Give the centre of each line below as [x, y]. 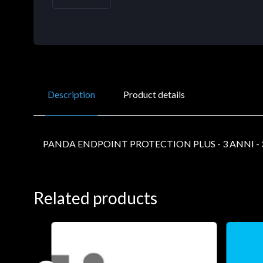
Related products [95, 198]
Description [71, 94]
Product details [154, 94]
